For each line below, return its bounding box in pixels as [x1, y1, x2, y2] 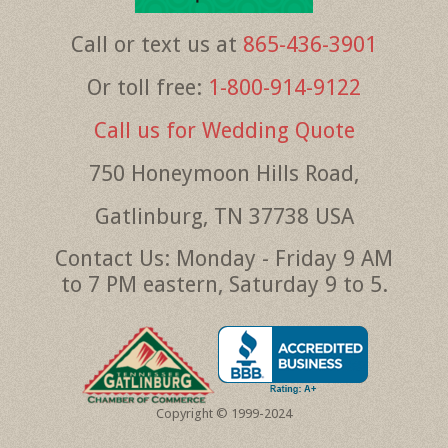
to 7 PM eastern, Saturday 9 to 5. [60, 272, 388, 298]
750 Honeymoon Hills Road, [89, 161, 359, 187]
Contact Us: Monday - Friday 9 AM [55, 246, 393, 272]
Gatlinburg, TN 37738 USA [94, 204, 354, 230]
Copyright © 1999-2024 [156, 406, 292, 422]
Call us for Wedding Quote [93, 118, 355, 144]
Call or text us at [71, 32, 243, 58]
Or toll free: [87, 75, 208, 101]
